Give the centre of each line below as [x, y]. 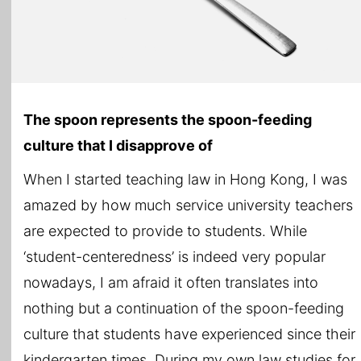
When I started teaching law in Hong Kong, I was [185, 180]
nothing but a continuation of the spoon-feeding [184, 309]
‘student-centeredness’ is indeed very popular [174, 257]
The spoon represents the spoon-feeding [168, 120]
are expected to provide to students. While [165, 231]
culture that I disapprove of [118, 146]
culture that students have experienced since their [189, 334]
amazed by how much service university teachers [188, 205]
